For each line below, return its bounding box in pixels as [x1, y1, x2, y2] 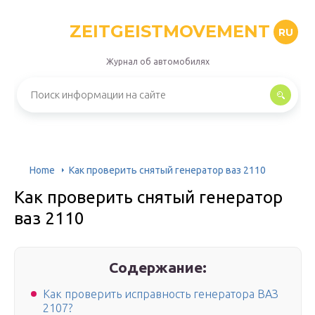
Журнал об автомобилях [105, 57, 210, 66]
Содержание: [109, 259, 207, 276]
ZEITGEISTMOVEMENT [70, 21, 270, 41]
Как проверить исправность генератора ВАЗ [43, 288, 278, 301]
